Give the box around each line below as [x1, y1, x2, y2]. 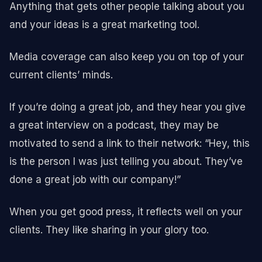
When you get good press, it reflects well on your [9, 205, 242, 218]
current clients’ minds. [9, 68, 113, 81]
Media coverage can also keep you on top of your [9, 50, 244, 63]
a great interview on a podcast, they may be [9, 119, 219, 131]
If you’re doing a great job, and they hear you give [9, 101, 246, 113]
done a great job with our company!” [9, 173, 181, 185]
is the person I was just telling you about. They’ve [9, 155, 243, 167]
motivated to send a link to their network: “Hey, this [9, 137, 250, 149]
